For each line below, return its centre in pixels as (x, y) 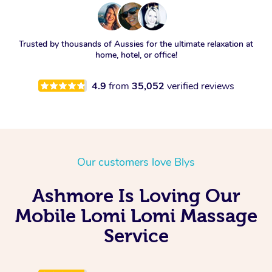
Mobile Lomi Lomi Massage (136, 215)
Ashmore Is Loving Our (136, 195)
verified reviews (200, 86)
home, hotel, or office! (136, 55)
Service (136, 235)
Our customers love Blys (136, 162)
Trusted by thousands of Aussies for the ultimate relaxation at (136, 44)
